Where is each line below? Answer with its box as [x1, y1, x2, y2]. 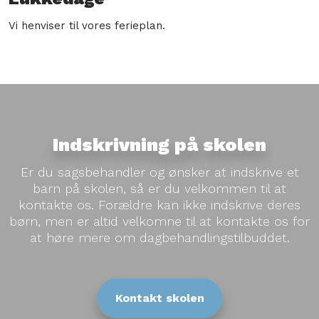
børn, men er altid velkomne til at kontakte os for [9, 213, 310, 229]
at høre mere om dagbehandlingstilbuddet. [29, 229, 290, 245]
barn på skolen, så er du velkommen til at [33, 180, 286, 196]
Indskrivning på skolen [53, 133, 266, 155]
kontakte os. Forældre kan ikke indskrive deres [19, 197, 300, 212]
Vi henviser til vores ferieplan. [8, 19, 165, 33]
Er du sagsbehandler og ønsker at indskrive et [20, 164, 299, 179]
